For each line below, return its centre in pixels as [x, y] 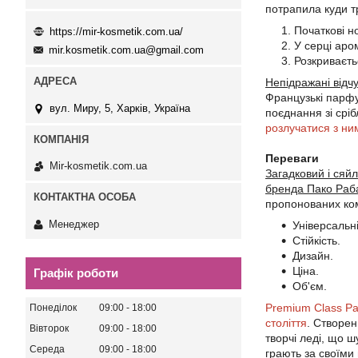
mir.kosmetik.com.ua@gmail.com [126, 50]
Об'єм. [310, 286]
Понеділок [53, 307]
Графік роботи [76, 272]
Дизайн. [313, 256]
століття [286, 323]
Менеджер [74, 224]
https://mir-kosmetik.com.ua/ [116, 31]
